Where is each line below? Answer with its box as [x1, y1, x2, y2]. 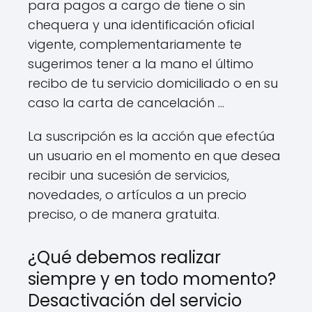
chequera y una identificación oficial [28, 16, 254, 33]
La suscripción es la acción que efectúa [28, 127, 275, 145]
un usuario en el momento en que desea [28, 147, 281, 164]
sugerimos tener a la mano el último [28, 55, 253, 72]
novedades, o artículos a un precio [28, 186, 247, 203]
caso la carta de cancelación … [28, 94, 224, 111]
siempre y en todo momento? [28, 267, 276, 290]
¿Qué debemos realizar [28, 246, 221, 269]
